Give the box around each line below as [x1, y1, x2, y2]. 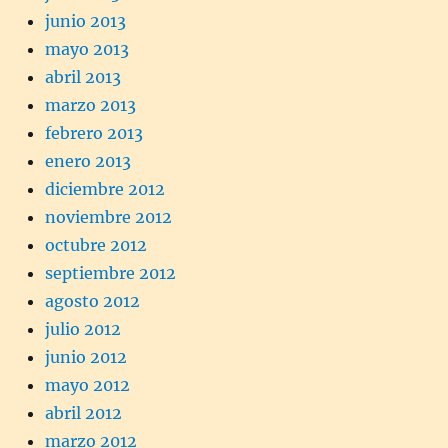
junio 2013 [45, 10, 126, 31]
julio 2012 [45, 318, 121, 339]
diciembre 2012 [45, 178, 165, 199]
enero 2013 [45, 150, 131, 171]
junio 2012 [45, 346, 127, 367]
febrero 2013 [45, 122, 143, 143]
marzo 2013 [45, 94, 136, 115]
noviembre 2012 [45, 206, 172, 227]
